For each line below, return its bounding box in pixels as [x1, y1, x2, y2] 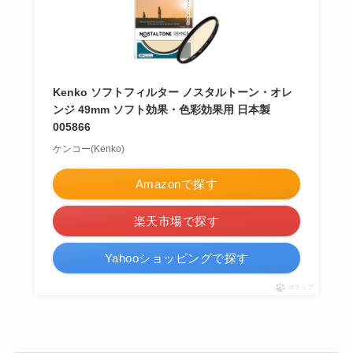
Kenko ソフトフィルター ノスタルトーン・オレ [52, 86, 292, 99]
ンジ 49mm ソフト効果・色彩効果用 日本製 [52, 103, 270, 117]
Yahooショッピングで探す [104, 251, 249, 266]
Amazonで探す [135, 177, 218, 191]
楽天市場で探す [133, 214, 220, 229]
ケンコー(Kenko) [52, 143, 124, 155]
